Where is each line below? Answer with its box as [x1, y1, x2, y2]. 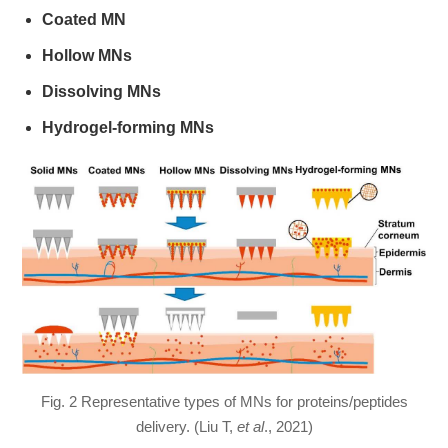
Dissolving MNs [42, 83, 162, 101]
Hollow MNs [42, 47, 133, 65]
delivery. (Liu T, [135, 418, 233, 436]
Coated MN [42, 11, 127, 29]
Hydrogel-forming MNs [42, 119, 215, 137]
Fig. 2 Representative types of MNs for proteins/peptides [40, 393, 408, 411]
